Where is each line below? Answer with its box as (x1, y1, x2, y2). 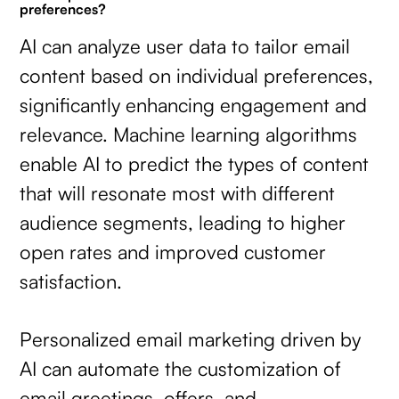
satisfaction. (20, 269, 123, 294)
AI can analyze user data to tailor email (20, 34, 351, 59)
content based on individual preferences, (20, 63, 374, 88)
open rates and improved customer (20, 240, 327, 265)
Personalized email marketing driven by (20, 326, 362, 351)
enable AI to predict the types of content (20, 151, 370, 176)
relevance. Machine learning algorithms (20, 122, 358, 147)
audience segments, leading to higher (20, 210, 346, 235)
